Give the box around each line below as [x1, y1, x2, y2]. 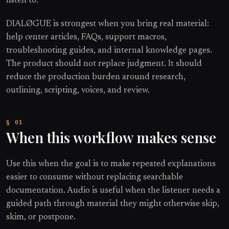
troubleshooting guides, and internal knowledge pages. [6, 46, 212, 55]
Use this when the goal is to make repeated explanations [6, 159, 216, 168]
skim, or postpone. [6, 213, 76, 221]
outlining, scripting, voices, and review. [6, 86, 150, 95]
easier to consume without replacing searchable [6, 173, 183, 181]
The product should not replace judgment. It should [6, 59, 202, 68]
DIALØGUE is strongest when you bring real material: [6, 19, 209, 28]
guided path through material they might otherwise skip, [6, 199, 219, 208]
